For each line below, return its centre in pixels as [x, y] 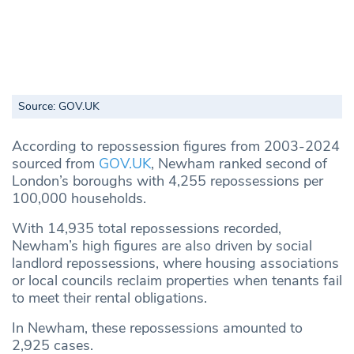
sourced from [55, 163]
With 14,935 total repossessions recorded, [147, 228]
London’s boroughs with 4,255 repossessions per [168, 181]
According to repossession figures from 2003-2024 [176, 146]
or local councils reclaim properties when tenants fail [177, 280]
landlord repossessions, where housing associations [175, 263]
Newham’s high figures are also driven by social [162, 245]
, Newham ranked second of [239, 163]
